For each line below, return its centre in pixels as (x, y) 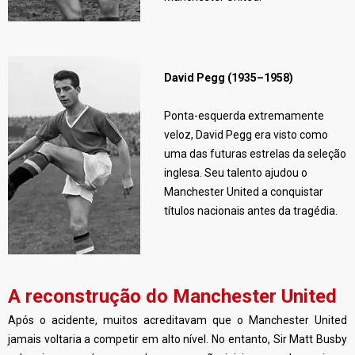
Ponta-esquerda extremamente (244, 116)
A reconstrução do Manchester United (172, 296)
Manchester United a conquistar (244, 192)
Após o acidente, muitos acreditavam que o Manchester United (177, 320)
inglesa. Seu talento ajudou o (236, 173)
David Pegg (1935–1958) (229, 78)
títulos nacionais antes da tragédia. (251, 211)
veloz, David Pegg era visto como (246, 135)
